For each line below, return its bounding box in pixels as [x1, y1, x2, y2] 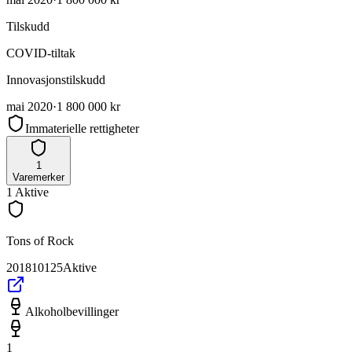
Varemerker [13, 170, 64, 183]
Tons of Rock [6, 233, 74, 247]
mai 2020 [6, 99, 53, 113]
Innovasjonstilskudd [6, 72, 105, 86]
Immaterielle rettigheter [25, 121, 139, 135]
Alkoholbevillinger [25, 304, 119, 318]
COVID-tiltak [6, 46, 75, 60]
